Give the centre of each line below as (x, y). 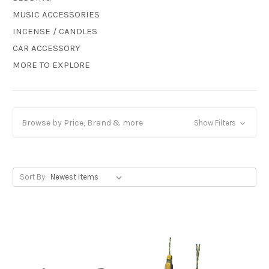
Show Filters (216, 123)
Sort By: (33, 177)
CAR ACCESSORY (47, 48)
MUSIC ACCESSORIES (56, 15)
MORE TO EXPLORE (51, 65)
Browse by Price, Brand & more (82, 123)
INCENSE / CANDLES (55, 32)
